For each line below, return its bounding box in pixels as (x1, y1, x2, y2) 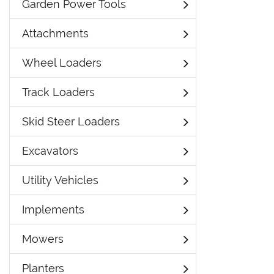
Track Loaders (22, 86, 95, 98)
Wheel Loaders (22, 56, 102, 69)
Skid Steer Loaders (22, 115, 120, 128)
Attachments (22, 27, 89, 40)
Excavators (22, 144, 78, 157)
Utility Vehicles (22, 174, 98, 187)
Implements (22, 203, 84, 216)
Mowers (22, 232, 64, 245)
